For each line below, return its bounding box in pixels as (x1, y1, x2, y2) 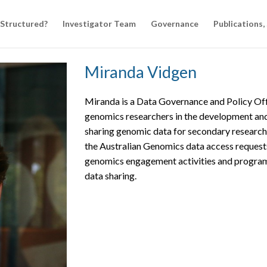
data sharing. (84, 170, 136, 181)
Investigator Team (63, 18, 136, 29)
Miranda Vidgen (84, 62, 197, 82)
